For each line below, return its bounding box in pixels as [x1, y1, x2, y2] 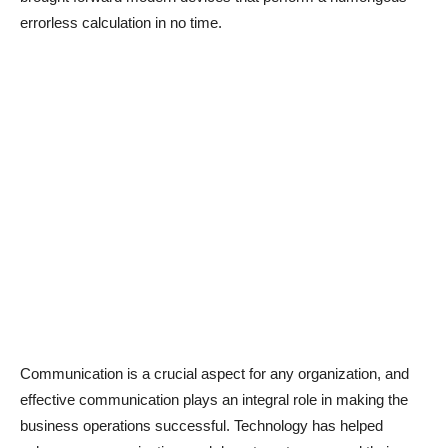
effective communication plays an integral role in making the [20, 391, 408, 409]
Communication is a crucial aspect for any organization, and [20, 365, 409, 383]
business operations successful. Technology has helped [20, 417, 383, 435]
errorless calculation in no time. [20, 14, 222, 31]
